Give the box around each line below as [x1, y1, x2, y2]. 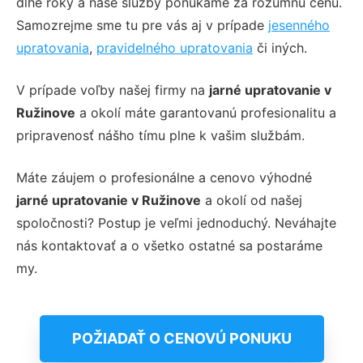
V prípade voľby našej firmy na [16, 82, 209, 98]
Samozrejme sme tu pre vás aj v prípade [16, 17, 268, 33]
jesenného [268, 17, 330, 33]
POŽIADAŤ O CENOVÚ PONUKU [71, 330, 292, 347]
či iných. [253, 40, 307, 56]
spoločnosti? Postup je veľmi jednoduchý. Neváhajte [16, 215, 336, 231]
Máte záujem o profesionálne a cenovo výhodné [16, 169, 312, 186]
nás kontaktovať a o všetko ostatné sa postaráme [16, 237, 322, 254]
